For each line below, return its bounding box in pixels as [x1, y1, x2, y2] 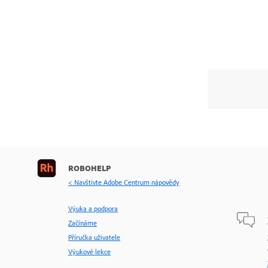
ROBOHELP [68, 163, 111, 173]
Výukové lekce [68, 247, 111, 257]
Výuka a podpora [68, 204, 118, 214]
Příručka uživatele [68, 233, 120, 242]
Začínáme [68, 218, 97, 228]
